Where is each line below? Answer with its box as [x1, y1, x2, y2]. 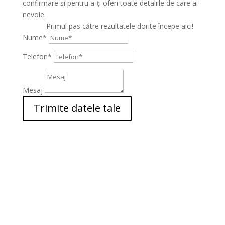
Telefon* [22, 52, 52, 61]
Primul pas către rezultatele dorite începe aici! [46, 21, 193, 31]
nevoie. [22, 10, 46, 19]
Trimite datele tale [33, 101, 121, 115]
